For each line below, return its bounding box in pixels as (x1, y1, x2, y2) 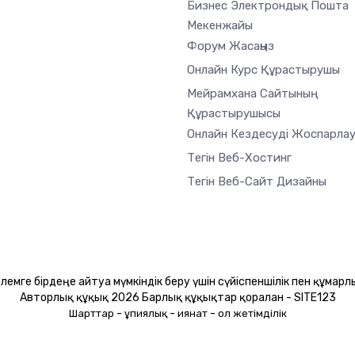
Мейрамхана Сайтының (187, 86, 311, 101)
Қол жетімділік (217, 307, 287, 319)
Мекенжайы (187, 17, 253, 32)
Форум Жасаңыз (187, 38, 274, 53)
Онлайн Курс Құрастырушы (187, 62, 340, 77)
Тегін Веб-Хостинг (187, 150, 292, 165)
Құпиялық (124, 307, 167, 319)
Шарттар (68, 307, 114, 319)
